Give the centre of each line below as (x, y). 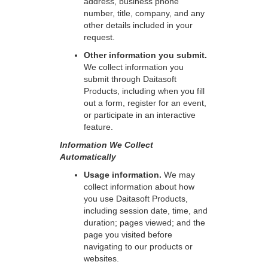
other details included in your (138, 25)
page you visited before (128, 234)
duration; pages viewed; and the (144, 223)
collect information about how (139, 187)
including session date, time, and (146, 211)
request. (99, 37)
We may (179, 175)
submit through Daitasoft (130, 79)
